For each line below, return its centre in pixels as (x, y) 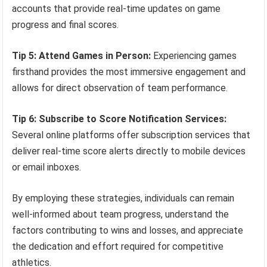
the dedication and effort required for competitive (118, 247)
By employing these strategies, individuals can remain (123, 198)
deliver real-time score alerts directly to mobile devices (129, 151)
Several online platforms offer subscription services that (131, 135)
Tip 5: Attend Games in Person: (82, 56)
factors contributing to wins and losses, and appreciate (128, 231)
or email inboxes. (47, 167)
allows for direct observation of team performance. (120, 88)
